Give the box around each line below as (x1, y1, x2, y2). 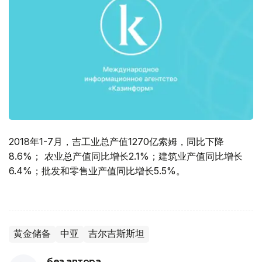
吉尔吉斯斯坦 (88, 228, 144, 240)
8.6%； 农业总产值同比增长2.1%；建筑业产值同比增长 (9, 150, 243, 163)
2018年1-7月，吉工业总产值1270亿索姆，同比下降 (9, 136, 224, 148)
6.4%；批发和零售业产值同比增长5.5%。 (9, 165, 185, 177)
